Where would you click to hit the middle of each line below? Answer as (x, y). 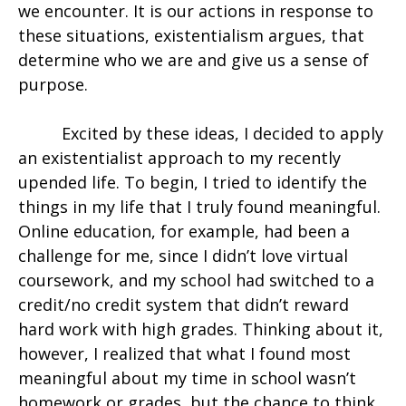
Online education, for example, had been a (184, 232)
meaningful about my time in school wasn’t (187, 378)
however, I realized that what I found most (184, 354)
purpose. (55, 85)
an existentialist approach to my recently (179, 158)
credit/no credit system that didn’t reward (184, 305)
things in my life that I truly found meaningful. (199, 207)
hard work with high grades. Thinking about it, (201, 329)
